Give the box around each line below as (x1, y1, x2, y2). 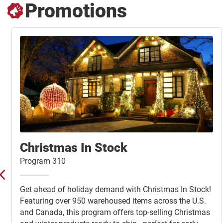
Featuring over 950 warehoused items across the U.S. (20, 196, 206, 206)
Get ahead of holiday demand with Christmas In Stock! (20, 185, 211, 195)
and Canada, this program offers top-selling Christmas (20, 208, 210, 218)
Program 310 (20, 156, 66, 166)
